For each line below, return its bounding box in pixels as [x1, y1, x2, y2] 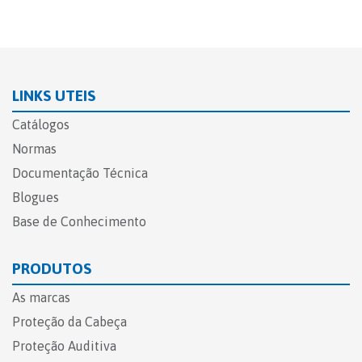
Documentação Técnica [12, 166, 148, 181]
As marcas [12, 290, 70, 305]
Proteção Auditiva [12, 339, 116, 354]
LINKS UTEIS [12, 86, 95, 105]
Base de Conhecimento [12, 214, 146, 229]
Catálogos [12, 117, 69, 133]
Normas [12, 141, 57, 157]
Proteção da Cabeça [12, 314, 127, 330]
